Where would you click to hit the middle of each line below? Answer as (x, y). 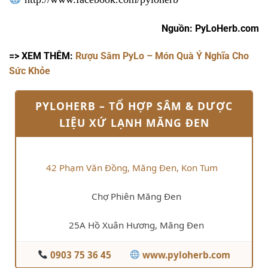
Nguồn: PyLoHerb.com (210, 28)
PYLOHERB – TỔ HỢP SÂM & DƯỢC (134, 106)
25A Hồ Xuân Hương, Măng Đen (136, 225)
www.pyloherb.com (185, 255)
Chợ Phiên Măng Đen (136, 196)
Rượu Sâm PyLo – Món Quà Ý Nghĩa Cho (162, 56)
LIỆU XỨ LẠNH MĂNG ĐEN (134, 122)
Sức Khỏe (30, 71)
